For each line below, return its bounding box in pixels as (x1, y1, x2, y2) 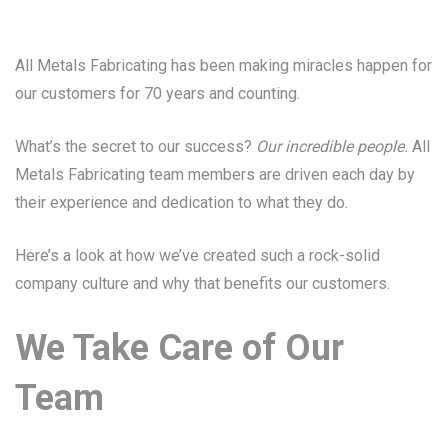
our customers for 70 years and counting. (15, 84, 304, 103)
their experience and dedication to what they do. (15, 193, 352, 212)
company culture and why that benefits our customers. (15, 274, 394, 293)
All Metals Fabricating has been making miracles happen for (15, 56, 432, 75)
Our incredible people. (256, 137, 408, 156)
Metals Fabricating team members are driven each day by (15, 165, 415, 184)
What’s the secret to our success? (15, 137, 256, 156)
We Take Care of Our (15, 327, 344, 369)
